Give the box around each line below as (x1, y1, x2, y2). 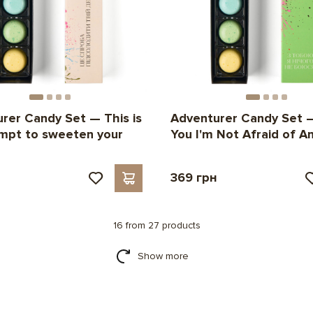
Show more (137, 249, 189, 262)
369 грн (170, 169, 217, 185)
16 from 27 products (112, 219, 201, 231)
